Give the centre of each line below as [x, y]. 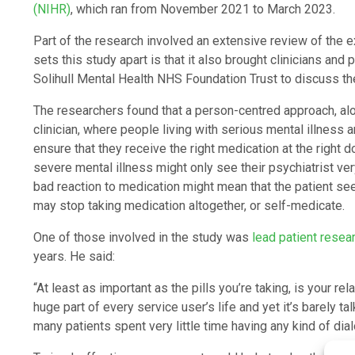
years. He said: [74, 256]
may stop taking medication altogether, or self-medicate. [189, 205]
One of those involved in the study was [143, 237]
